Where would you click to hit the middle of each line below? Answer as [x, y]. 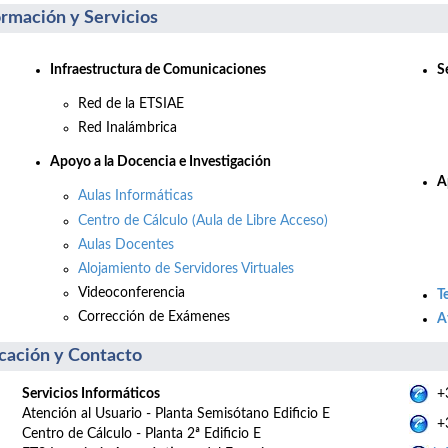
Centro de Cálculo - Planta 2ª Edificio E [141, 433]
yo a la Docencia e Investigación [173, 162]
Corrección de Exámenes [154, 317]
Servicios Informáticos [97, 393]
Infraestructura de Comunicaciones [158, 69]
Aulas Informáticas [135, 196]
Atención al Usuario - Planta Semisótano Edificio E [176, 413]
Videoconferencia [131, 293]
